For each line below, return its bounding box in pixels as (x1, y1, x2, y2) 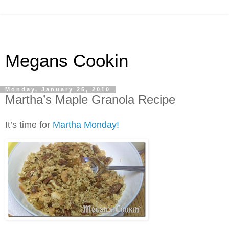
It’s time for (5, 119, 53, 130)
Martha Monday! (53, 119, 119, 130)
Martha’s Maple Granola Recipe (5, 93, 175, 106)
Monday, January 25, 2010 (5, 86, 110, 93)
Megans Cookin (5, 51, 128, 71)
